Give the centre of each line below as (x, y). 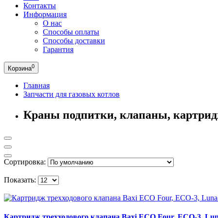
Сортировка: (25, 162)
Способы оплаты (71, 32)
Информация (45, 14)
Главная (36, 85)
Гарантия (58, 49)
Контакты (40, 6)
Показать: (20, 180)
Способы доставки (74, 41)
